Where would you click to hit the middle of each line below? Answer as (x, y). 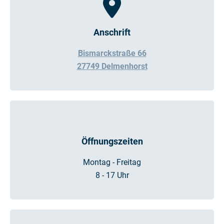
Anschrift (112, 32)
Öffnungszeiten (112, 141)
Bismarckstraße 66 (112, 53)
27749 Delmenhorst (112, 66)
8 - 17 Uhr (112, 175)
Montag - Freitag (112, 162)
